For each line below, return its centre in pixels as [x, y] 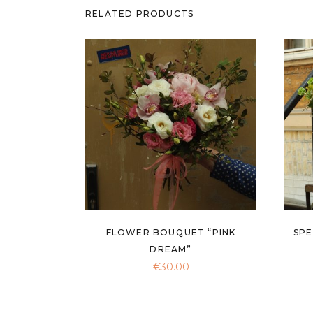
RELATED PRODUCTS [140, 13]
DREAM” [171, 249]
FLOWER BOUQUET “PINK [171, 232]
